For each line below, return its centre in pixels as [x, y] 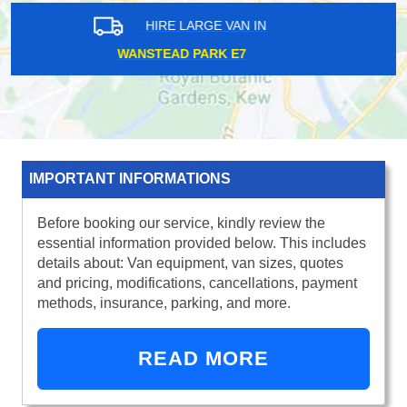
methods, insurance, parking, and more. [164, 303]
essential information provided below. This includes [202, 243]
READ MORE [203, 358]
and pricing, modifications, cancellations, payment [197, 283]
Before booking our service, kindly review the [181, 223]
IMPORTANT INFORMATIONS [130, 178]
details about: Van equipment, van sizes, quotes [190, 263]
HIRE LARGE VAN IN [227, 25]
